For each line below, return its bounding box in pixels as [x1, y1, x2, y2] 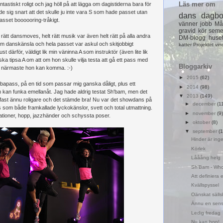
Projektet [193, 42, 214, 48]
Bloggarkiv [179, 63, 212, 71]
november [192, 110, 217, 116]
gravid [179, 27, 196, 35]
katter [179, 42, 192, 48]
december [192, 101, 217, 107]
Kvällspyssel [191, 182, 219, 188]
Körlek [191, 145, 206, 151]
